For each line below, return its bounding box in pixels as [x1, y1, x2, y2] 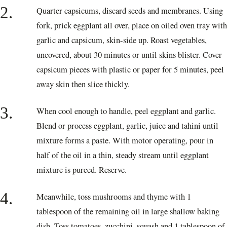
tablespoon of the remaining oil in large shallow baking [36, 206, 219, 217]
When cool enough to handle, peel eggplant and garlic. [36, 105, 216, 117]
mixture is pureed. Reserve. [36, 164, 127, 176]
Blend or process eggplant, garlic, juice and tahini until [36, 120, 218, 132]
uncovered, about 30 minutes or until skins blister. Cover [36, 49, 222, 61]
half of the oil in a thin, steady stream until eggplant [36, 149, 209, 161]
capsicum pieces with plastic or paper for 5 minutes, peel [36, 64, 224, 75]
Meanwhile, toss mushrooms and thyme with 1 [36, 191, 191, 203]
